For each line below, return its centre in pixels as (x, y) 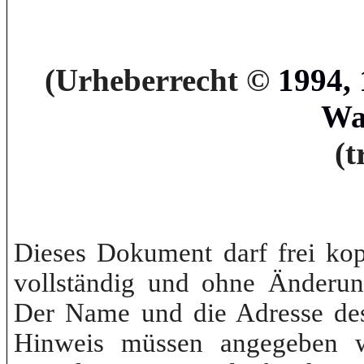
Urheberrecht (146, 80)
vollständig (75, 283)
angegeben (279, 343)
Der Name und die (125, 313)
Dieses (56, 253)
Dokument (155, 253)
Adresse (279, 313)
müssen (162, 343)
